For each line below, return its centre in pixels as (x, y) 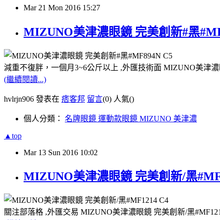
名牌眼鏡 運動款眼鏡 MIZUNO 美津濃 (131, 118)
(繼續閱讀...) (25, 79)
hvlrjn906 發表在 (33, 99)
